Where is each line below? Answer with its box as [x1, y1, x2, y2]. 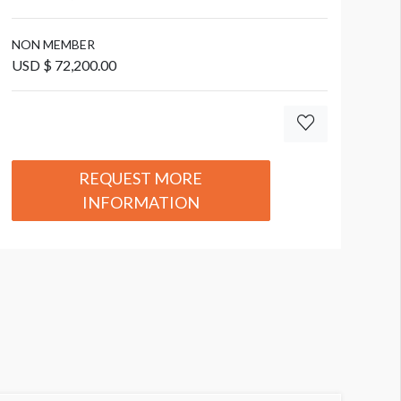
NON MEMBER [11, 36, 95, 52]
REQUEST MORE [79, 167, 203, 188]
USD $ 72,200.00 [11, 55, 116, 73]
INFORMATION [81, 192, 200, 212]
